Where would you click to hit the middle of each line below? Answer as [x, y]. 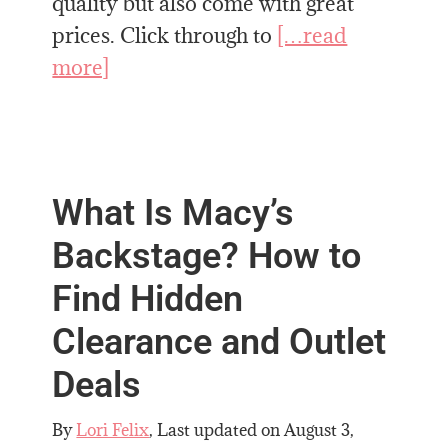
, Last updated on [217, 429]
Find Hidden [148, 298]
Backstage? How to [207, 255]
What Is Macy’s [173, 212]
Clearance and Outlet [219, 341]
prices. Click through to [165, 35]
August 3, [319, 429]
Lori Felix [113, 429]
